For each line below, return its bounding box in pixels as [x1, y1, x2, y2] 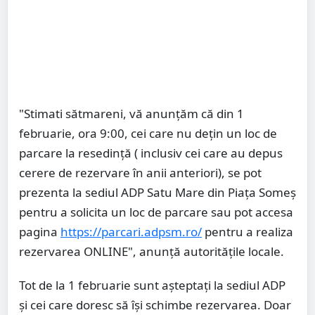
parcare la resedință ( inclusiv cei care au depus [19, 144, 283, 161]
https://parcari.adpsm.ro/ [60, 223, 202, 240]
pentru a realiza [202, 223, 293, 240]
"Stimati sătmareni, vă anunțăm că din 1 [19, 105, 244, 122]
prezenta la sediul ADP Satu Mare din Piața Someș [19, 184, 296, 200]
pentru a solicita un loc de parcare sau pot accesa [19, 203, 293, 220]
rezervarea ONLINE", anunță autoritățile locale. [19, 243, 284, 259]
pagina [19, 223, 60, 240]
